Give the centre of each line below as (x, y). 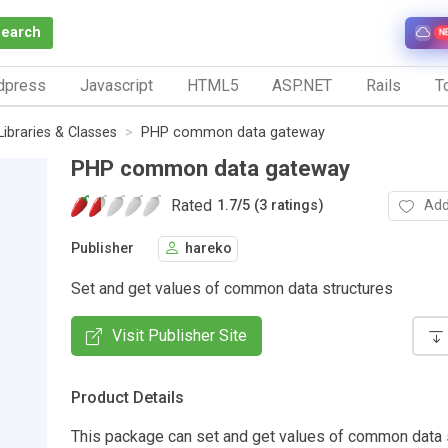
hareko (208, 249)
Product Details (127, 397)
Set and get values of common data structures (232, 288)
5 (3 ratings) (283, 206)
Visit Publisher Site (179, 335)
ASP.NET (302, 85)
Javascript (116, 85)
